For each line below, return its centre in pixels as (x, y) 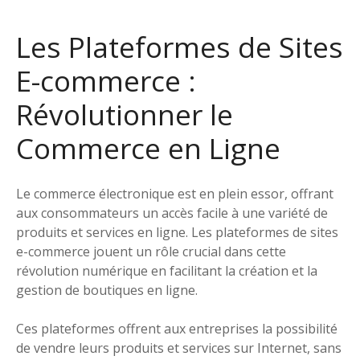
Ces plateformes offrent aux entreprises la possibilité (177, 329)
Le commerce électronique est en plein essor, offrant (175, 194)
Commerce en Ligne (148, 148)
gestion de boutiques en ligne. (107, 290)
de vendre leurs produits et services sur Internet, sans (179, 348)
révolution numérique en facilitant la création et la (167, 271)
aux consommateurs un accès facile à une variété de (172, 213)
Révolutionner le (125, 115)
